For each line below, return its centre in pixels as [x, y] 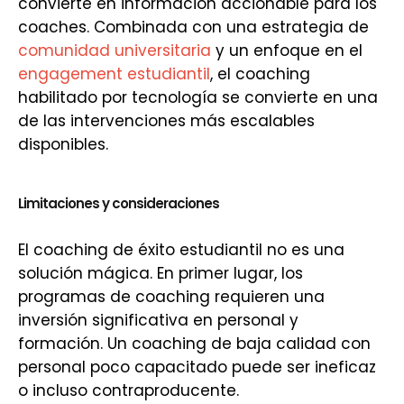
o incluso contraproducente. [129, 390]
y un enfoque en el [287, 50]
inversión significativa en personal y [158, 320]
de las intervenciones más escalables [166, 121]
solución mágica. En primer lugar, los [161, 273]
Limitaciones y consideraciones [119, 203]
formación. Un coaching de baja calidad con [194, 344]
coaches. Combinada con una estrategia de [193, 27]
